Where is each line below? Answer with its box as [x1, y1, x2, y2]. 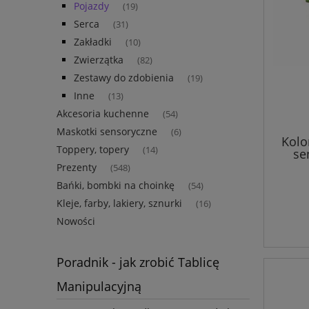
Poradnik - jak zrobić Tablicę [57, 254, 219, 271]
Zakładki [74, 35, 112, 49]
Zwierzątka [74, 53, 123, 67]
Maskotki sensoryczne [57, 125, 157, 139]
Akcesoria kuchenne [57, 107, 149, 121]
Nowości [57, 215, 95, 228]
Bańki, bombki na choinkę [57, 179, 175, 192]
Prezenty [57, 161, 97, 175]
